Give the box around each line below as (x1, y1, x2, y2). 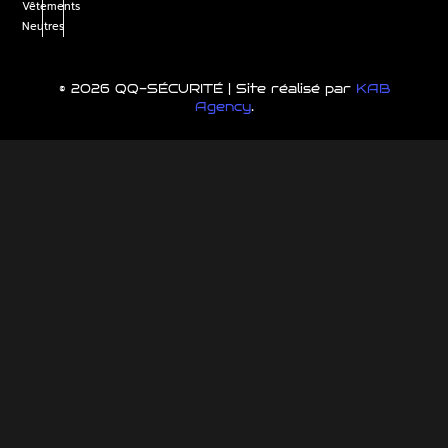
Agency (194, 99, 251, 114)
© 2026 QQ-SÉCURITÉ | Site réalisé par (58, 81, 356, 96)
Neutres (22, 18, 65, 36)
